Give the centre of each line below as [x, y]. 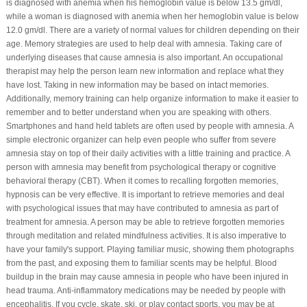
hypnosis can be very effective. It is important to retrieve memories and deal [145, 194]
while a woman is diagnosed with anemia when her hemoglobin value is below [152, 16]
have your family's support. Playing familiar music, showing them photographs [150, 249]
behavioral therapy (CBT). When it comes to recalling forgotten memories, [142, 181]
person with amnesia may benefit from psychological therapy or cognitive [141, 167]
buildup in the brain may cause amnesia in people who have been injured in [147, 277]
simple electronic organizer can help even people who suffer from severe [141, 139]
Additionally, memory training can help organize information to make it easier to [152, 98]
